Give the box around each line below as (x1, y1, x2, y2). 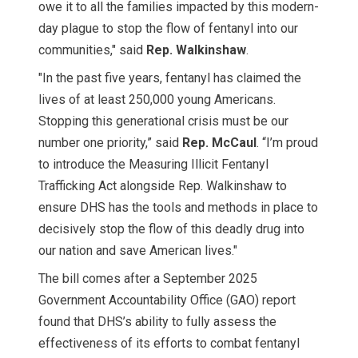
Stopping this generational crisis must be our (38, 113, 288, 129)
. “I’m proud (257, 134, 318, 150)
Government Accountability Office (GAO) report (38, 292, 296, 308)
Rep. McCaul (182, 134, 257, 150)
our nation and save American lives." (38, 242, 237, 258)
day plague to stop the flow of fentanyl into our (38, 20, 298, 36)
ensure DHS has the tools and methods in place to (38, 199, 318, 215)
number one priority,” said (38, 134, 182, 150)
